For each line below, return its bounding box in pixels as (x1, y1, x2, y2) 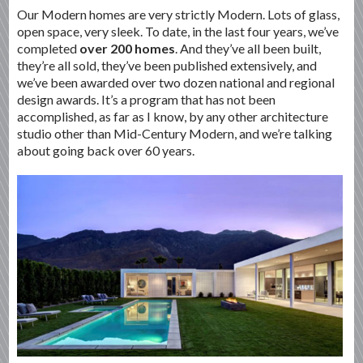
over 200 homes (79, 40, 176, 56)
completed (17, 40, 80, 56)
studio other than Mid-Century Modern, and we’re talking (17, 125, 333, 141)
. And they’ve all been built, (175, 40, 322, 56)
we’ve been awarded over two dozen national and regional (17, 74, 335, 90)
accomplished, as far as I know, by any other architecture (17, 108, 329, 124)
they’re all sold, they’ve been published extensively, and (17, 57, 318, 73)
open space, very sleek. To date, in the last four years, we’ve (17, 23, 340, 39)
